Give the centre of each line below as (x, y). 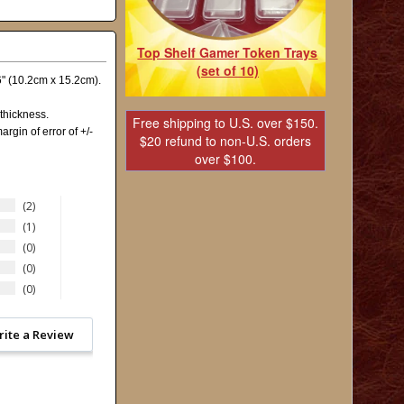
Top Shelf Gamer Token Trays (228, 52)
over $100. (225, 159)
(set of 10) (227, 70)
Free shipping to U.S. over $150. (225, 123)
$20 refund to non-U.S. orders (225, 141)
